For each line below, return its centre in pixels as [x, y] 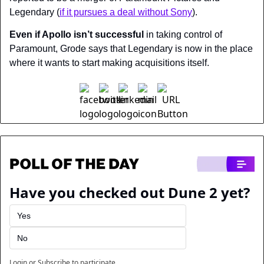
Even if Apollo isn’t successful [77, 34]
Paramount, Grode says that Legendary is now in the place [131, 48]
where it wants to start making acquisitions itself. [109, 62]
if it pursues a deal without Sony [126, 12]
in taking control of [183, 34]
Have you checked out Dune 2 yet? [130, 193]
